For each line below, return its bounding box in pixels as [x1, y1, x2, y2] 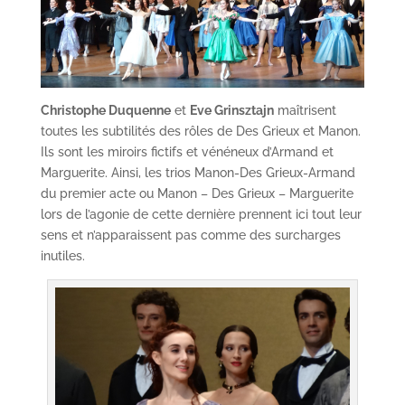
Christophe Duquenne [40, 103, 171, 118]
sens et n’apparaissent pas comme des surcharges [40, 228, 341, 243]
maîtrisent [273, 103, 336, 118]
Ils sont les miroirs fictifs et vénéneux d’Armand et [40, 145, 334, 160]
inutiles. [40, 249, 85, 264]
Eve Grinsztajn [189, 103, 274, 118]
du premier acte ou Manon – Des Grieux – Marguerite [40, 186, 353, 202]
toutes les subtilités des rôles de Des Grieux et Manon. [40, 124, 361, 139]
